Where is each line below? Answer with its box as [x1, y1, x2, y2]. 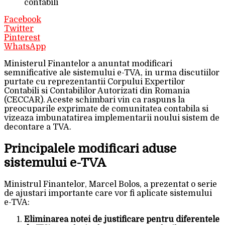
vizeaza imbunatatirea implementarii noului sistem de [4, 113, 219, 123]
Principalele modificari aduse [4, 141, 176, 156]
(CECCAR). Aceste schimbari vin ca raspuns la [4, 95, 185, 104]
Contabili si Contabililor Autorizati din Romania [4, 86, 190, 95]
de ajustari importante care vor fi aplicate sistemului [4, 188, 212, 198]
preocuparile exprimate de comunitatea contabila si [4, 104, 208, 114]
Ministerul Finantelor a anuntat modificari [4, 59, 172, 68]
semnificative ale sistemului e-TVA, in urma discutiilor [4, 68, 219, 77]
